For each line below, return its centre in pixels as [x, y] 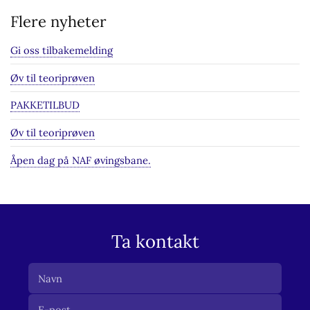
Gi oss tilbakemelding [61, 51]
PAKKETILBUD [45, 105]
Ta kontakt [155, 241]
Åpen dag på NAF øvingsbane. [80, 160]
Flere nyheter [58, 22]
